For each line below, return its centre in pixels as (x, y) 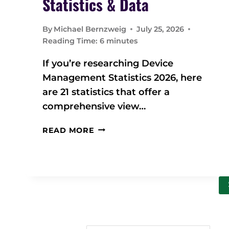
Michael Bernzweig (90, 29)
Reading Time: (70, 41)
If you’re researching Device (108, 63)
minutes (122, 41)
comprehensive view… (94, 106)
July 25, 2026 (161, 29)
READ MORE (68, 130)
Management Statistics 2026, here (122, 77)
